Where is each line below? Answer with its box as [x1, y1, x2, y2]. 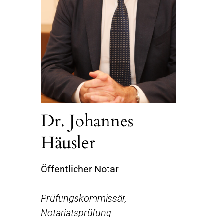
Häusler [41, 131, 95, 155]
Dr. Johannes [41, 109, 134, 133]
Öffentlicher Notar [41, 163, 119, 175]
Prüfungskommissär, [41, 192, 127, 204]
